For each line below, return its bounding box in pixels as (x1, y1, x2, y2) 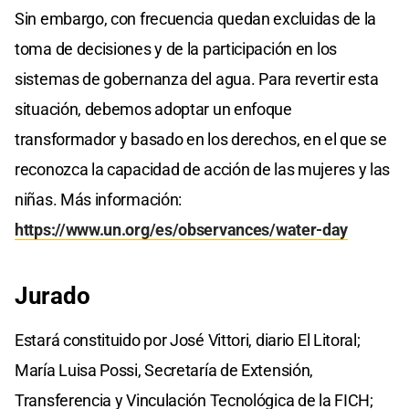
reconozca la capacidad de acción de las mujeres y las (15, 159, 391, 179)
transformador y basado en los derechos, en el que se (15, 129, 387, 149)
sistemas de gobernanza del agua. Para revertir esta (15, 68, 379, 89)
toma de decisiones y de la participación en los (15, 38, 337, 58)
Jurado (15, 281, 90, 309)
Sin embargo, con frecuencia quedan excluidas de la (15, 8, 377, 28)
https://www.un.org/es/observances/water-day (15, 219, 349, 239)
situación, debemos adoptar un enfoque (15, 99, 292, 119)
